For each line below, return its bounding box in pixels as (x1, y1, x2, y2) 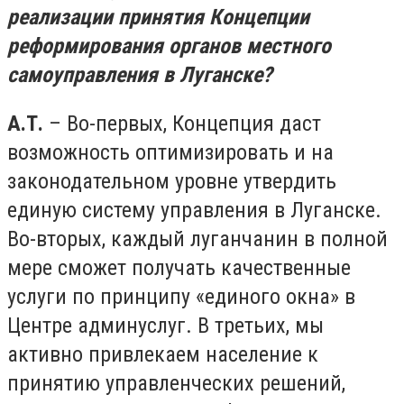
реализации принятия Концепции (7, 5, 309, 31)
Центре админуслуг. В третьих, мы (7, 312, 324, 338)
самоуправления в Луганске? (7, 62, 278, 88)
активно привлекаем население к (7, 341, 318, 367)
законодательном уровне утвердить (7, 168, 336, 194)
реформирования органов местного (7, 33, 331, 60)
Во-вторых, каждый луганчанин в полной (7, 225, 388, 252)
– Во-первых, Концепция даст (43, 110, 321, 136)
